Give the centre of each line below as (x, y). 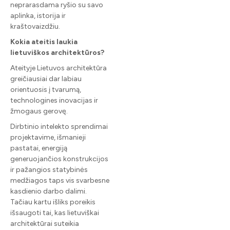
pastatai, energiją (39, 148)
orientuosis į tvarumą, (46, 89)
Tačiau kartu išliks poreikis (53, 202)
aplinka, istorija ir (38, 15)
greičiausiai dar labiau (46, 79)
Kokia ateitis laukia (44, 42)
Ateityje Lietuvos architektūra (59, 68)
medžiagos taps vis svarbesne (60, 180)
